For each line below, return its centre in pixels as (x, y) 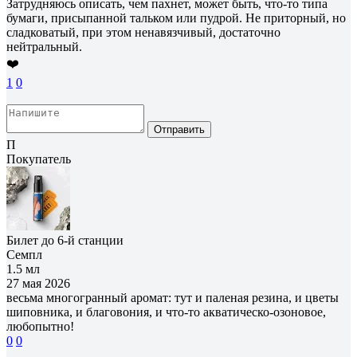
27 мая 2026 (38, 283)
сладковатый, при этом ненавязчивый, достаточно (143, 32)
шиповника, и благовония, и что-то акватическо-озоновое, (166, 312)
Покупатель (39, 159)
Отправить (179, 129)
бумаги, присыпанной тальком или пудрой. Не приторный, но (176, 18)
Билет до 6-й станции (65, 240)
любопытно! (40, 326)
